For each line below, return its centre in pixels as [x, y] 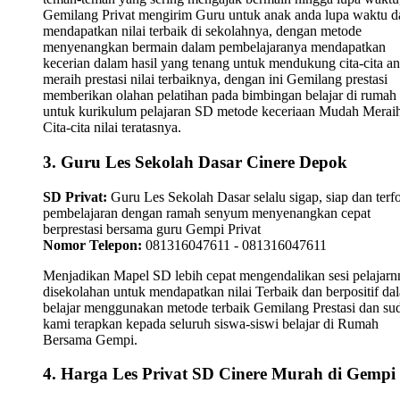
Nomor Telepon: [92, 245]
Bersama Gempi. [90, 339]
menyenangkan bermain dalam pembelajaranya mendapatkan [214, 47]
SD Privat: [75, 196]
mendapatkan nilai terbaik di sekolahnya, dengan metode [202, 31]
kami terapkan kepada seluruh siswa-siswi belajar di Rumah [211, 323]
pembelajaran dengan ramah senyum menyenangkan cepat [207, 212]
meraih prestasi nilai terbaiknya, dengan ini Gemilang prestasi [215, 79]
